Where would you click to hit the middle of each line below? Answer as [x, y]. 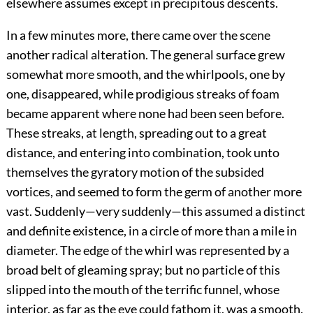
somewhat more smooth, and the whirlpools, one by [145, 74]
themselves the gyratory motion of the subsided [135, 172]
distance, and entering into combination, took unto [143, 153]
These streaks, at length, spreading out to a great [136, 133]
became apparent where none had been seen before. [145, 114]
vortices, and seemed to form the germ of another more [154, 192]
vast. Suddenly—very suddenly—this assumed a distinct [155, 211]
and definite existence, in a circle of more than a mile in [151, 231]
